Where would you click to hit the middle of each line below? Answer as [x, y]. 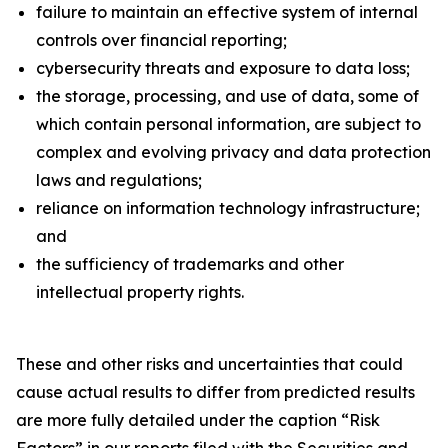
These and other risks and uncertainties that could [209, 364]
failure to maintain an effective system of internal [227, 12]
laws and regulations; [119, 180]
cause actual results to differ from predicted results [215, 392]
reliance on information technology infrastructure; [228, 208]
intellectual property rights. [140, 292]
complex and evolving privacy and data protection [233, 152]
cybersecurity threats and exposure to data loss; [223, 68]
